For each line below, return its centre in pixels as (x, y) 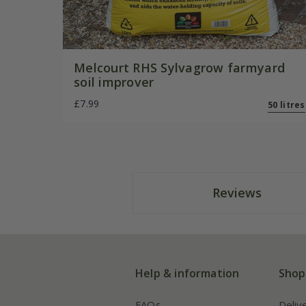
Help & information (187, 273)
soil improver (114, 82)
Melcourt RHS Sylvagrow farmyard (180, 67)
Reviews (237, 192)
